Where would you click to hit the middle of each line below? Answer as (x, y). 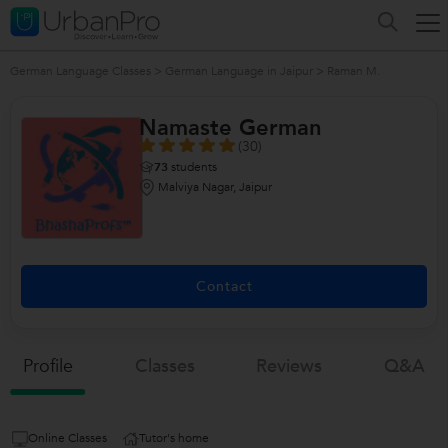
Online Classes (67, 438)
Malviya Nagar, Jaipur (214, 187)
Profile (47, 366)
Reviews (289, 366)
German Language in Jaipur (239, 71)
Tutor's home (174, 438)
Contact (224, 286)
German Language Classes (80, 71)
